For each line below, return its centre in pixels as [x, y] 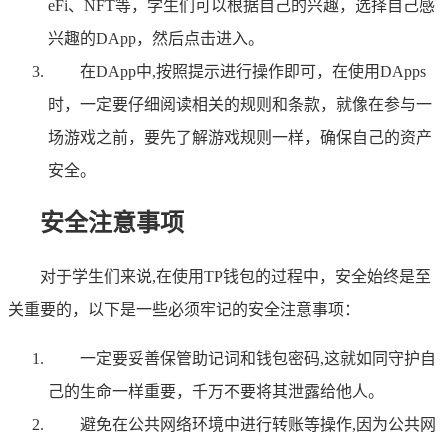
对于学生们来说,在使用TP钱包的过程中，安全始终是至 [235, 276]
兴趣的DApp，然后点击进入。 [156, 39]
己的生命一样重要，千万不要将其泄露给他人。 [216, 391]
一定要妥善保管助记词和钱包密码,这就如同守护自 [258, 358]
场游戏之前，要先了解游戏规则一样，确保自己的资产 [240, 138]
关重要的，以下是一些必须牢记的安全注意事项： [184, 309]
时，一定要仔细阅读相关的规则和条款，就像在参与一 [240, 105]
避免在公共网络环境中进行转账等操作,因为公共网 [258, 424]
